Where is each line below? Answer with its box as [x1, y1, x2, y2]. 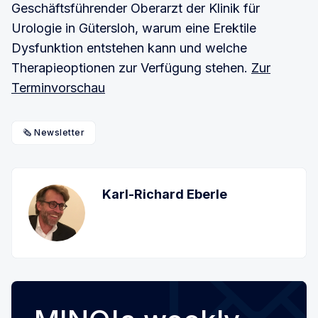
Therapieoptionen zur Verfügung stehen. [11, 60, 251, 75]
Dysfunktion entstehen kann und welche [11, 40, 247, 55]
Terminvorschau [11, 79, 105, 95]
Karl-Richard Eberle [102, 186, 227, 202]
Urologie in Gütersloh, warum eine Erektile [11, 20, 256, 35]
